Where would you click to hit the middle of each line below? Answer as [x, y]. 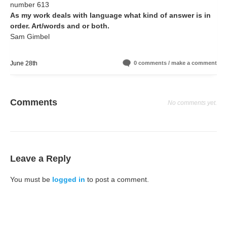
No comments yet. [192, 103]
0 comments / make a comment [175, 63]
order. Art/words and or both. [60, 26]
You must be [31, 179]
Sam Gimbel [30, 36]
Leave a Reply [41, 159]
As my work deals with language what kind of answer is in [110, 15]
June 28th [24, 63]
